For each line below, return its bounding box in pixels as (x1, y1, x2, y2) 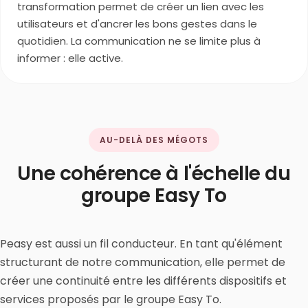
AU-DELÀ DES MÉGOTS (100, 134, 208, 146)
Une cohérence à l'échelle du (17, 160, 291, 187)
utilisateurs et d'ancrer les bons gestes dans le (17, 16, 257, 31)
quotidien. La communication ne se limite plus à (17, 34, 261, 48)
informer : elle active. (17, 51, 123, 65)
